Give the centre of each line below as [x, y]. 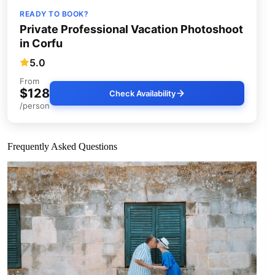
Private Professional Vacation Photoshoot [131, 29]
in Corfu [41, 44]
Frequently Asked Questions [62, 147]
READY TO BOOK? [54, 14]
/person [35, 106]
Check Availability [142, 94]
